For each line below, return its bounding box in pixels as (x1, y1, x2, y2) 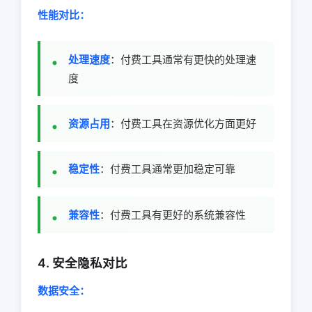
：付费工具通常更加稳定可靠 (100, 162, 235, 176)
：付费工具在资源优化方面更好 (110, 116, 256, 130)
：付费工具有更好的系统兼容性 (100, 208, 246, 221)
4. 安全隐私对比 (38, 255, 127, 270)
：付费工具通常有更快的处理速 (110, 52, 256, 66)
